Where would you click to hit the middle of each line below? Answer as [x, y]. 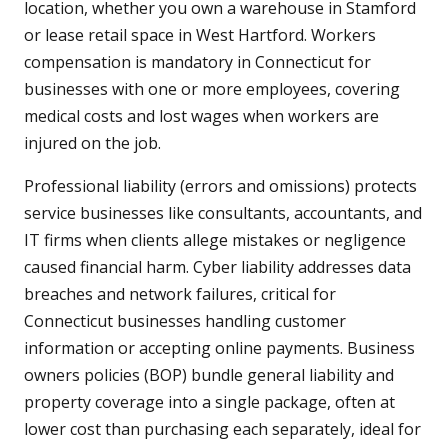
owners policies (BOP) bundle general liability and [209, 375]
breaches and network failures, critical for [180, 294]
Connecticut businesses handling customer [185, 321]
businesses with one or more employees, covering [212, 89]
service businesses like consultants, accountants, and [223, 213]
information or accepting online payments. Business [219, 348]
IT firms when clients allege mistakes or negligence [215, 240]
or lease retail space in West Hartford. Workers [200, 35]
